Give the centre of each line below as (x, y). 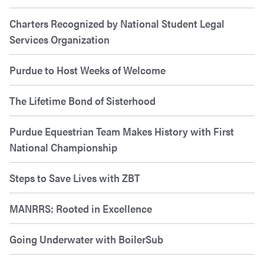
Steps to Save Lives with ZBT (75, 178)
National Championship (63, 147)
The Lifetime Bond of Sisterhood (82, 101)
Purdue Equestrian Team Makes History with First (122, 131)
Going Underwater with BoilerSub (86, 239)
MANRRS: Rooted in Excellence (81, 209)
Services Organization (61, 39)
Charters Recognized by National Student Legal (117, 24)
